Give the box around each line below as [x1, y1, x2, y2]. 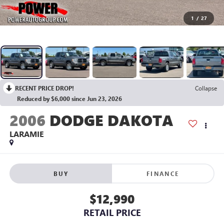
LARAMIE [9, 128, 44, 139]
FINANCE [146, 169, 179, 177]
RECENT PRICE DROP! [15, 84, 74, 92]
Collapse [195, 84, 217, 92]
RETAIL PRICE [83, 206, 141, 218]
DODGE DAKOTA [49, 110, 173, 130]
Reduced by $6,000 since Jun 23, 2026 [17, 94, 122, 103]
